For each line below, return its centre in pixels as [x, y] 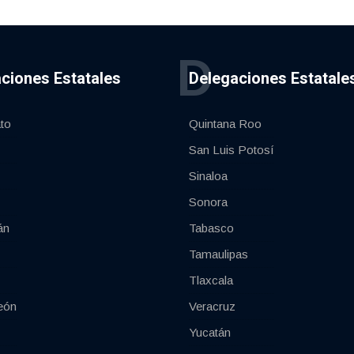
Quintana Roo [225, 124]
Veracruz [212, 307]
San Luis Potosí [232, 150]
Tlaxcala [211, 281]
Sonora [208, 202]
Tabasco [211, 228]
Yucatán [210, 333]
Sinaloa [208, 176]
